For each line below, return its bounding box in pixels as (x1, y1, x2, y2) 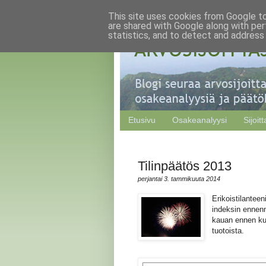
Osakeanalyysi (172, 115, 227, 125)
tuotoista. (212, 226, 245, 235)
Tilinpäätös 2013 (138, 158, 232, 173)
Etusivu (128, 115, 156, 125)
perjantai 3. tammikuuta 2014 (138, 175, 220, 182)
